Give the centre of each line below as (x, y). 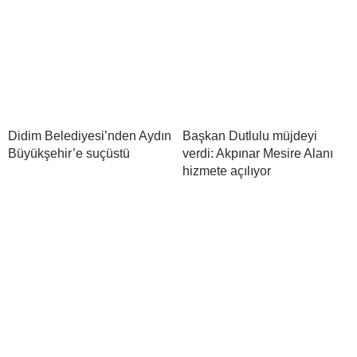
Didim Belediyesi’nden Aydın (90, 136)
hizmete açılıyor (227, 171)
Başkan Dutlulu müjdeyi (250, 136)
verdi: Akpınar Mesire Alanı (258, 154)
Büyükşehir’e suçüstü (69, 154)
